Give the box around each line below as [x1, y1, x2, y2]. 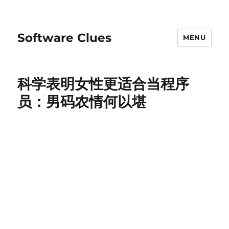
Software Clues [17, 30, 112, 45]
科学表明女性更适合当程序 [17, 75, 190, 93]
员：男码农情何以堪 [17, 93, 147, 110]
